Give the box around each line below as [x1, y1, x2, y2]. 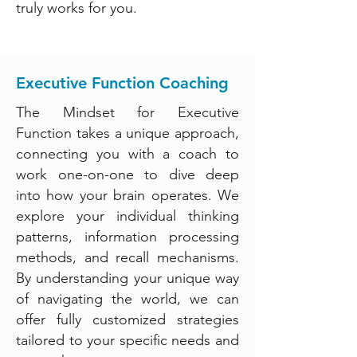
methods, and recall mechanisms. [16, 249, 239, 266]
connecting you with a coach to [16, 145, 239, 163]
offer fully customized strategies [16, 311, 239, 328]
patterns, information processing [16, 228, 239, 245]
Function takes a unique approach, [16, 124, 239, 142]
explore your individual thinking [16, 207, 239, 225]
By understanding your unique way [16, 269, 239, 287]
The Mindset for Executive [16, 104, 239, 121]
